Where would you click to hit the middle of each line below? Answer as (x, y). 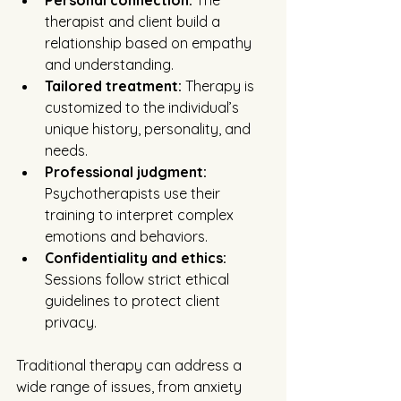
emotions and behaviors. (126, 237)
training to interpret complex (141, 215)
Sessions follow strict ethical (139, 280)
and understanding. (109, 65)
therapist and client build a (134, 22)
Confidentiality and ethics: (136, 258)
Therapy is (220, 86)
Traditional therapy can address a (131, 366)
